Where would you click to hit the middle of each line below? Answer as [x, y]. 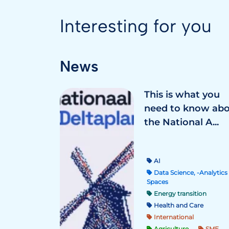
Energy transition [179, 193]
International [173, 217]
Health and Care [178, 205]
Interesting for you [136, 26]
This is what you [182, 95]
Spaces [157, 181]
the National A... [181, 122]
